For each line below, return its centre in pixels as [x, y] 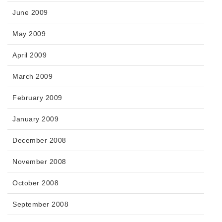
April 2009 [29, 55]
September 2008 [40, 204]
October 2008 [35, 183]
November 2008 [39, 162]
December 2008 [39, 140]
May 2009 [29, 34]
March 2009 [32, 77]
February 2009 [37, 98]
